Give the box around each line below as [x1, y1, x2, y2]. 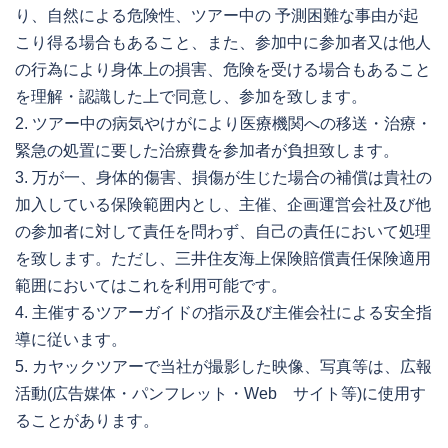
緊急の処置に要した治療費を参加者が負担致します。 [15, 142, 399, 160]
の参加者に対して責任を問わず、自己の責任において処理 [15, 223, 431, 241]
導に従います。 [15, 331, 127, 349]
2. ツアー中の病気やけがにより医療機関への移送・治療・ [15, 115, 432, 133]
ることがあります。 [15, 412, 159, 430]
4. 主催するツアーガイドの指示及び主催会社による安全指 [15, 304, 432, 322]
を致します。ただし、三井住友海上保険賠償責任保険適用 [15, 250, 431, 268]
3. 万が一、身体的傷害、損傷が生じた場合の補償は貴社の [15, 169, 432, 187]
